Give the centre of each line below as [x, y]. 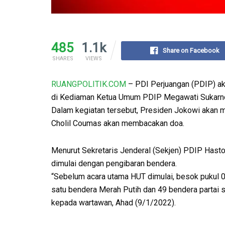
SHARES [63, 58]
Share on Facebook [191, 50]
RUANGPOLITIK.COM [89, 84]
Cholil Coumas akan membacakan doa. [118, 123]
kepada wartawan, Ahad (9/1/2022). [114, 202]
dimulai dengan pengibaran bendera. [114, 163]
